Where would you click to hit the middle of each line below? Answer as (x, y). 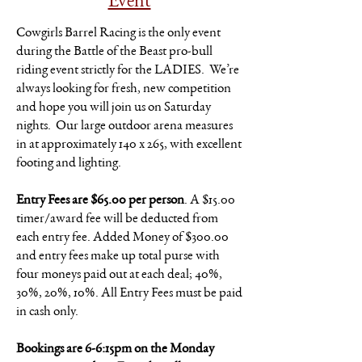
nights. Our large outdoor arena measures (124, 126)
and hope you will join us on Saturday (114, 108)
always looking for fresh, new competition (124, 89)
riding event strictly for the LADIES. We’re (128, 71)
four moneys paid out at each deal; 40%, (119, 275)
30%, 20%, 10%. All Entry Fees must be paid (129, 294)
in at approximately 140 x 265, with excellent (129, 145)
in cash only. (47, 312)
